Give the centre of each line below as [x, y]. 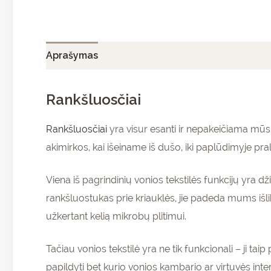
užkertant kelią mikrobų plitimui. [116, 217]
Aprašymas [72, 56]
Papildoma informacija [164, 56]
